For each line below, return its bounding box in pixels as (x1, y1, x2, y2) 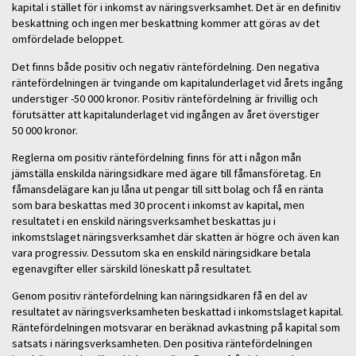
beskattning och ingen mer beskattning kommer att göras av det (12, 16, 319, 31)
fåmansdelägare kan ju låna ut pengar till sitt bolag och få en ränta (12, 182, 323, 197)
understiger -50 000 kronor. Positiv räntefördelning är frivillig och (12, 91, 318, 106)
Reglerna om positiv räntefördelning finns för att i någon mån (12, 150, 301, 165)
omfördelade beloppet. (12, 32, 124, 47)
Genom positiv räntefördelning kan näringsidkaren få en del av (12, 288, 308, 304)
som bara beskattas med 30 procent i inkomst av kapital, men (12, 198, 304, 213)
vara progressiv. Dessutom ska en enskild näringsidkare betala (12, 246, 311, 261)
